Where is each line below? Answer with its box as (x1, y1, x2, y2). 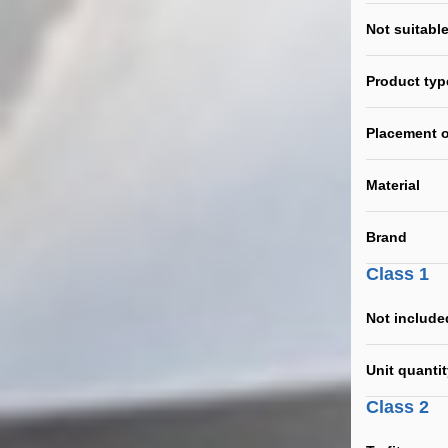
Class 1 (366, 264, 429, 284)
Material (366, 177, 420, 193)
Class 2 (366, 397, 429, 417)
